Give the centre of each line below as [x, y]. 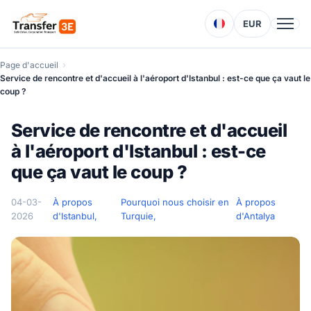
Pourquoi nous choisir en [175, 202]
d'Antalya [255, 216]
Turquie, [139, 216]
